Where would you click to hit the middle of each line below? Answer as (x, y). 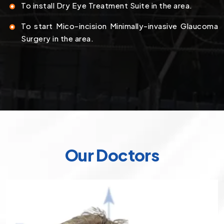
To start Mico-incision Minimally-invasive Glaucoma (119, 25)
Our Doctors (112, 155)
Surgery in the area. (57, 38)
